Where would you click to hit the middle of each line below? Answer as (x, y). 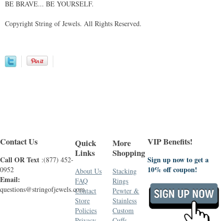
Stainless (125, 200)
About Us (89, 171)
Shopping (129, 153)
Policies (86, 210)
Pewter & (126, 190)
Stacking (125, 171)
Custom (123, 210)
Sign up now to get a (178, 159)
